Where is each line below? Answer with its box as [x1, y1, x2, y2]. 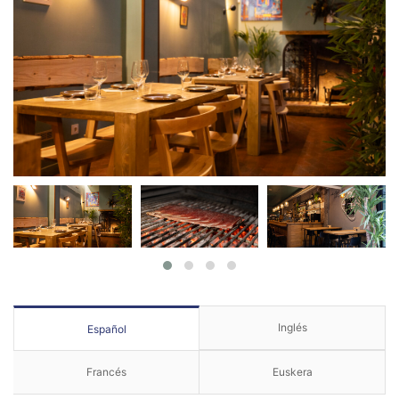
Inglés [277, 321, 307, 335]
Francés [85, 365, 126, 379]
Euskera [272, 365, 313, 379]
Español [86, 322, 126, 336]
